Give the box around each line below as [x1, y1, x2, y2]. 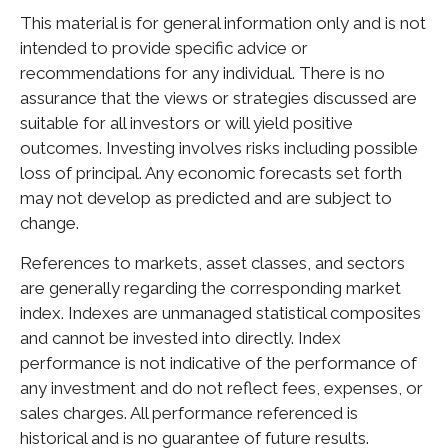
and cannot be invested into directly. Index [20, 327, 341, 348]
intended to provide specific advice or [20, 37, 308, 58]
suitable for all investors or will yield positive [20, 112, 353, 133]
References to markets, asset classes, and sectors [20, 252, 405, 273]
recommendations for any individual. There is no [20, 62, 385, 83]
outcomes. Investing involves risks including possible [20, 137, 418, 158]
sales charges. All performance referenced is [20, 402, 358, 423]
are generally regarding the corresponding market [20, 277, 401, 298]
